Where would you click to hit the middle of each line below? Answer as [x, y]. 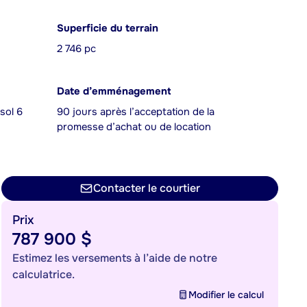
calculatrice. [44, 274]
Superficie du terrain [108, 28]
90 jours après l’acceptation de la [136, 112]
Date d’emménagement [114, 91]
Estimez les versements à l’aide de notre [115, 258]
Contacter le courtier [147, 188]
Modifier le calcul [226, 295]
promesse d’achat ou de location [134, 127]
